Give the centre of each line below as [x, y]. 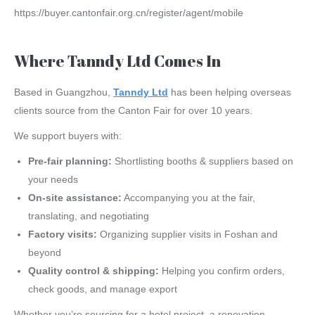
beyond [45, 253]
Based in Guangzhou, [64, 92]
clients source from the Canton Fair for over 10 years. [133, 111]
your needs [53, 180]
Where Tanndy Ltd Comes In [117, 61]
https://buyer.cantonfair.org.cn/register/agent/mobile [129, 13]
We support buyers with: [68, 136]
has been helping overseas [230, 92]
